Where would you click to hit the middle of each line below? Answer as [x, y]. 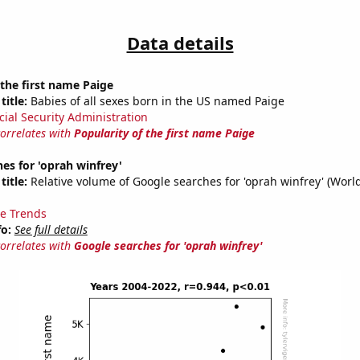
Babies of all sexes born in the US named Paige [155, 101]
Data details [180, 43]
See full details [51, 230]
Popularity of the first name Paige [164, 133]
